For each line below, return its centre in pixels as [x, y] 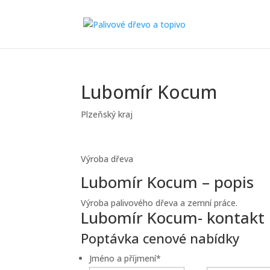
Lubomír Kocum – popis [168, 182]
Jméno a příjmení [123, 258]
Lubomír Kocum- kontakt [173, 218]
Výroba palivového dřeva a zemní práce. [159, 203]
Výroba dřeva [107, 159]
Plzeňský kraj [107, 114]
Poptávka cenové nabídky [160, 238]
